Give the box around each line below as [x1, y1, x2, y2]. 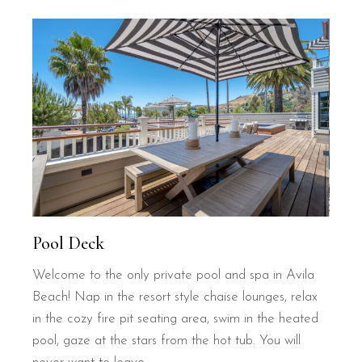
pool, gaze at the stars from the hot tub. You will [32, 333, 301, 347]
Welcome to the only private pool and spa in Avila [32, 267, 315, 282]
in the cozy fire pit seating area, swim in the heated [32, 311, 319, 326]
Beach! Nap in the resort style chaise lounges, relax [32, 289, 318, 304]
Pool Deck [32, 232, 105, 254]
